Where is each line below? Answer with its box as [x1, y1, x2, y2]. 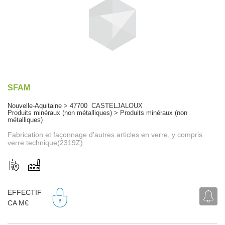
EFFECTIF [8, 188, 42, 197]
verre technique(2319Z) [8, 138, 83, 147]
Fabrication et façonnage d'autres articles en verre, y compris [8, 130, 202, 139]
